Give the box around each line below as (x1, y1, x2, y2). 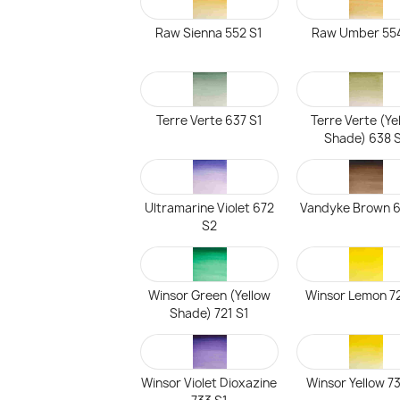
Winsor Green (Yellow (147, 287, 271, 304)
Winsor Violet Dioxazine (141, 375, 278, 391)
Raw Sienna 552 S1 (155, 25, 263, 41)
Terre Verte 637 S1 (155, 112, 262, 129)
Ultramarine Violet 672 (144, 200, 274, 216)
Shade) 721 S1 (169, 305, 249, 321)
